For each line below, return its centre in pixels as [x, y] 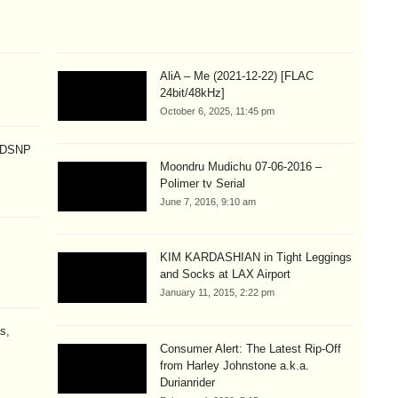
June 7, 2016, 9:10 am [208, 202]
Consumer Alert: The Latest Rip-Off [251, 348]
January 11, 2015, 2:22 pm [218, 293]
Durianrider [188, 382]
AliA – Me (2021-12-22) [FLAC [237, 76]
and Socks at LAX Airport [226, 275]
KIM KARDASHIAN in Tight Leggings [256, 258]
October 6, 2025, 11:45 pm [218, 111]
